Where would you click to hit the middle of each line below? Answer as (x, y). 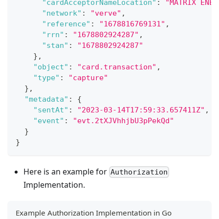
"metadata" (46, 99)
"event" (49, 120)
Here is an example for (66, 171)
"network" (62, 13)
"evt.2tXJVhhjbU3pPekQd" (123, 120)
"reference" (66, 24)
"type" (46, 77)
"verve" (106, 13)
